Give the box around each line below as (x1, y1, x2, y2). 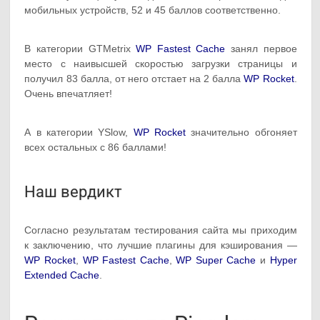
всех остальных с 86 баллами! (24, 141, 167, 153)
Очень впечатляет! (24, 87, 113, 99)
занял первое (225, 42, 297, 54)
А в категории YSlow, (24, 126, 134, 138)
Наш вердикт (24, 182, 123, 201)
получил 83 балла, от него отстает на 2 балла (24, 72, 244, 84)
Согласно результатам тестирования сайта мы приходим (24, 224, 297, 236)
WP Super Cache (176, 254, 256, 266)
